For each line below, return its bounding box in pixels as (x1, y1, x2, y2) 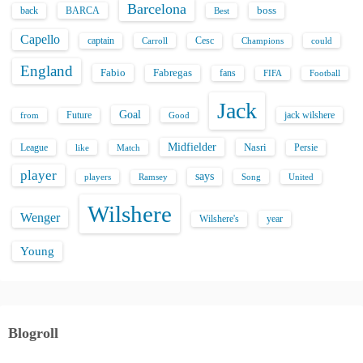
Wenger (20, 211, 60, 224)
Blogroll (8, 325, 58, 341)
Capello (20, 32, 60, 46)
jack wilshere (284, 109, 335, 121)
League (20, 142, 48, 153)
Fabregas (153, 67, 192, 79)
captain (88, 35, 114, 46)
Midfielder (168, 140, 216, 153)
